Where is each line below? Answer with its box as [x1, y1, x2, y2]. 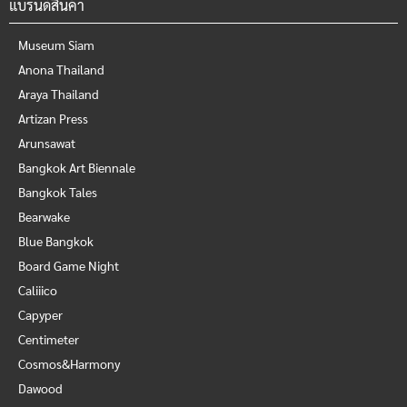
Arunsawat [18, 134, 75, 151]
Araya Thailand [18, 85, 99, 102]
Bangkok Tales [18, 184, 97, 200]
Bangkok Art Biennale [18, 159, 135, 175]
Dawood [18, 380, 63, 396]
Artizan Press [18, 110, 88, 126]
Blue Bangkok [18, 233, 94, 249]
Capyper [18, 306, 63, 323]
